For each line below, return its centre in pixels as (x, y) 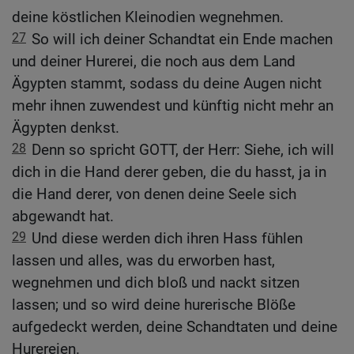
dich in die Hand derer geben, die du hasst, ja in (169, 172)
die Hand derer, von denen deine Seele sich (154, 194)
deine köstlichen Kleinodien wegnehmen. (148, 17)
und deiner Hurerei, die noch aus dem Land (154, 62)
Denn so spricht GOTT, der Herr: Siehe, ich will (183, 150)
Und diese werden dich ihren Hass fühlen (167, 239)
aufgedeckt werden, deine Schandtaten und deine (175, 327)
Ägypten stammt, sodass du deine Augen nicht (167, 84)
